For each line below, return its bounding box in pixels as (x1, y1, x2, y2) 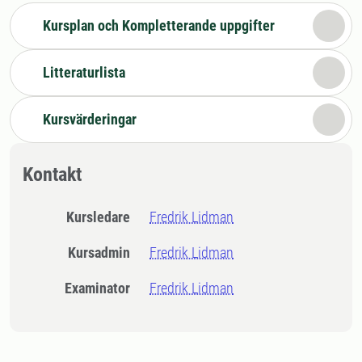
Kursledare (74, 208, 131, 225)
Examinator (72, 280, 131, 297)
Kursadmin (76, 244, 131, 261)
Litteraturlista (43, 64, 125, 81)
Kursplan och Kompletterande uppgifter (43, 17, 275, 34)
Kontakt (23, 163, 82, 186)
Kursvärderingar (43, 111, 137, 128)
